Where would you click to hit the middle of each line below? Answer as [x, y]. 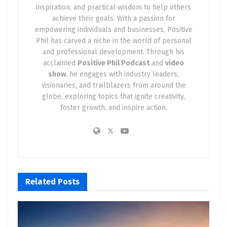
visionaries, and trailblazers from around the [113, 85]
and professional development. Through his [113, 52]
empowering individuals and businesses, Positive [113, 29]
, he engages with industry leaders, [122, 74]
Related [41, 181]
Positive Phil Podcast [113, 63]
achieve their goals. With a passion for [113, 18]
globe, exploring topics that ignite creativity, [113, 96]
